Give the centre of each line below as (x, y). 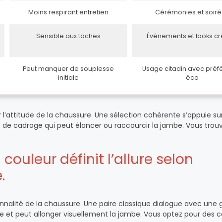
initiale (68, 78)
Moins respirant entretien (68, 12)
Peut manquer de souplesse (68, 69)
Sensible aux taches (68, 36)
